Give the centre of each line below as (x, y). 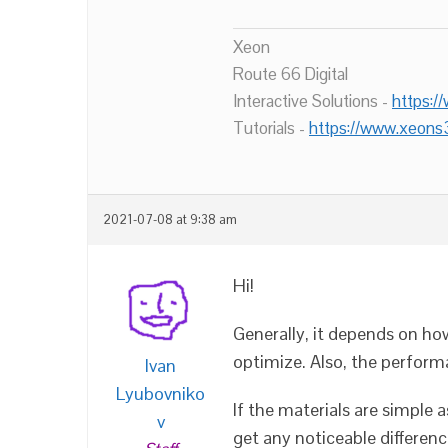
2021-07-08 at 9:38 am (170, 220)
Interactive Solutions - (312, 101)
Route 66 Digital (290, 74)
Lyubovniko (160, 393)
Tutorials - (271, 128)
